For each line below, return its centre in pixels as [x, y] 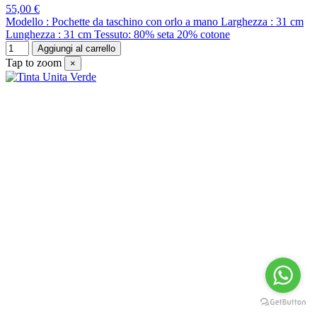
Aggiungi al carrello [76, 48]
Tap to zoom [34, 62]
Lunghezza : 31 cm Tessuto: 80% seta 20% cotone [118, 34]
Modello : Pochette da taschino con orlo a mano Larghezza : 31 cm [155, 21]
